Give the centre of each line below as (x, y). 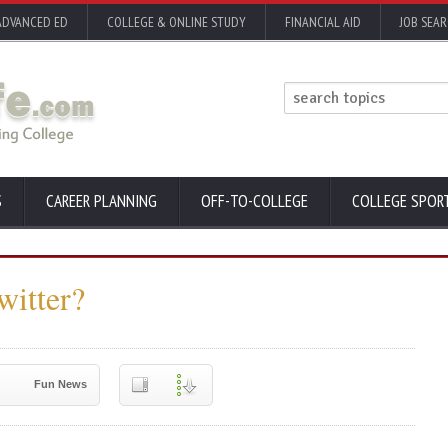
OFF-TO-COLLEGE (254, 201)
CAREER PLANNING (101, 201)
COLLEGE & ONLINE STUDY (176, 22)
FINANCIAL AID (323, 22)
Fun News (60, 384)
